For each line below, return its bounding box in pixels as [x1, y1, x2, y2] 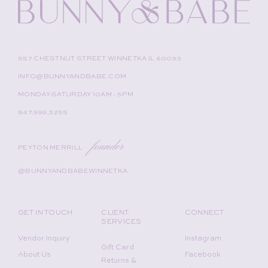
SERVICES [101, 218, 142, 226]
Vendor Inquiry [18, 234, 70, 242]
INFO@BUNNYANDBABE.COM [18, 73, 127, 80]
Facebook [184, 251, 221, 258]
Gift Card [101, 243, 135, 251]
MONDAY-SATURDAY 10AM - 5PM [18, 91, 133, 98]
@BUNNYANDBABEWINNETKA [18, 167, 128, 175]
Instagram [184, 234, 221, 242]
